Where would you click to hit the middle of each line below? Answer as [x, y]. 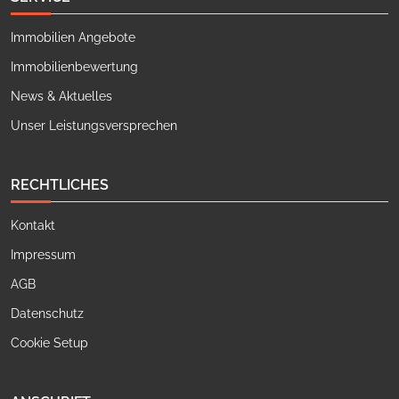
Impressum [43, 255]
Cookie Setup [49, 343]
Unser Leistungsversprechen [94, 126]
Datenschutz [47, 314]
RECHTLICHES [60, 185]
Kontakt [33, 226]
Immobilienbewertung [74, 67]
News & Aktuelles [61, 97]
